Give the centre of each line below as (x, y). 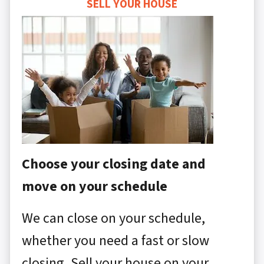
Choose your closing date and (114, 164)
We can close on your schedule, (113, 219)
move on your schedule (95, 187)
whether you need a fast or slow (115, 241)
